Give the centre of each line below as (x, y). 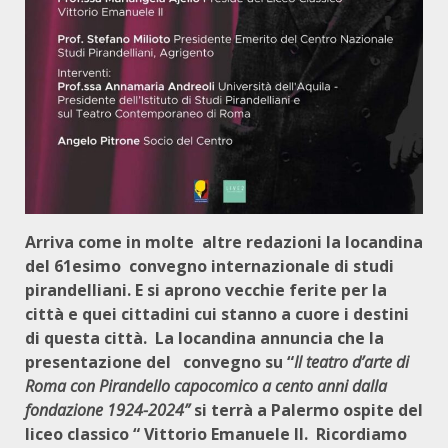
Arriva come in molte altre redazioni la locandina (224, 242)
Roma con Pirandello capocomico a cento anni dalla (206, 386)
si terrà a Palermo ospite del (308, 410)
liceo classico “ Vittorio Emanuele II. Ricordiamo (216, 434)
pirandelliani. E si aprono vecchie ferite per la (206, 290)
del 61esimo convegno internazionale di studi (209, 266)
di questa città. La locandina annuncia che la (204, 338)
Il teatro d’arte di (351, 362)
